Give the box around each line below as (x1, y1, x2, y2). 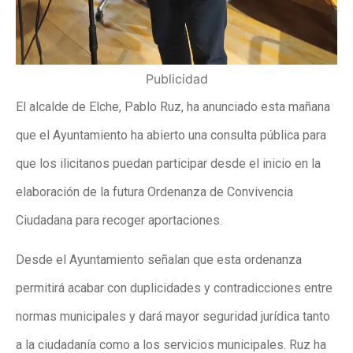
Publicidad (145, 70, 208, 87)
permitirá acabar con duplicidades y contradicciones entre (16, 281, 333, 296)
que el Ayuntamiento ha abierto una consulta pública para (16, 127, 326, 143)
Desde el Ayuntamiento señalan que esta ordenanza (16, 252, 302, 268)
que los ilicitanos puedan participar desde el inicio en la (16, 155, 321, 171)
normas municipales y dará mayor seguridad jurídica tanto (16, 309, 330, 325)
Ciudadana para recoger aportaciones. (16, 212, 222, 228)
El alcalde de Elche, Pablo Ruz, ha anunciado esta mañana (16, 98, 330, 114)
